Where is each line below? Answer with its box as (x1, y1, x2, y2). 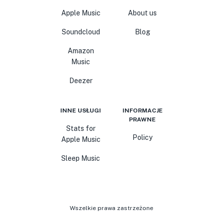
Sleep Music (61, 154, 100, 162)
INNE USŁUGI (60, 107, 101, 114)
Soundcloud (61, 28, 100, 36)
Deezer (69, 77, 93, 85)
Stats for (66, 124, 96, 132)
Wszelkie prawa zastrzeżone (70, 205, 153, 212)
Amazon (67, 47, 94, 55)
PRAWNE (129, 116, 156, 123)
